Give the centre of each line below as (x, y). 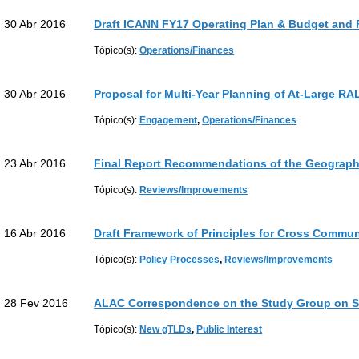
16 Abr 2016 (35, 233)
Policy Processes (180, 260)
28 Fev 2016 (36, 303)
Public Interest (230, 329)
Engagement (169, 120)
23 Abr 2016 (35, 163)
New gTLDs (166, 329)
